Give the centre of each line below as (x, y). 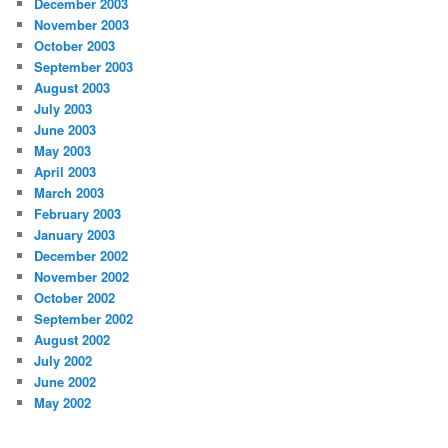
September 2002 (84, 318)
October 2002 (75, 297)
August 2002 (72, 339)
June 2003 (65, 129)
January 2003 (75, 234)
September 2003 (84, 66)
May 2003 (63, 150)
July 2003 (63, 108)
